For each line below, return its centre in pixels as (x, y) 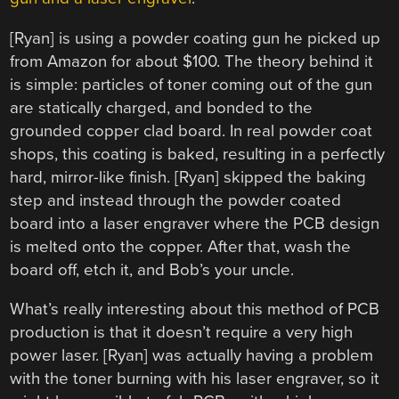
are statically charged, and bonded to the (162, 107)
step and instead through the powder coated (176, 200)
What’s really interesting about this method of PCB (195, 309)
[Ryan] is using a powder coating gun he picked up (195, 38)
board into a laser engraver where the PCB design (195, 223)
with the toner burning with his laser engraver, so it (195, 379)
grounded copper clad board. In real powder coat (191, 130)
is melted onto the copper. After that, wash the (181, 246)
